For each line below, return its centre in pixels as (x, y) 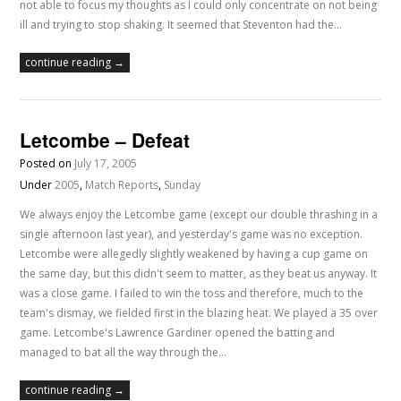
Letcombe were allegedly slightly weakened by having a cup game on (194, 254)
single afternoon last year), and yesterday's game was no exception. (192, 235)
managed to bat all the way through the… (124, 353)
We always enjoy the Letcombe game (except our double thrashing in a (199, 215)
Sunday (183, 185)
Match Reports (122, 185)
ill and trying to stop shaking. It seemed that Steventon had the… (181, 25)
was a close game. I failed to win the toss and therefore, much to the (192, 294)
